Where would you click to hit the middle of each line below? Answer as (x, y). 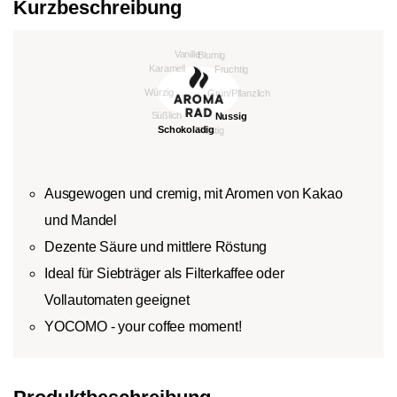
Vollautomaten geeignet (117, 300)
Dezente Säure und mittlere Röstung (156, 246)
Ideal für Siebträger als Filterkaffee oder (164, 273)
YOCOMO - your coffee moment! (143, 326)
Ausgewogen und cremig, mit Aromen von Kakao (194, 193)
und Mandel (81, 220)
